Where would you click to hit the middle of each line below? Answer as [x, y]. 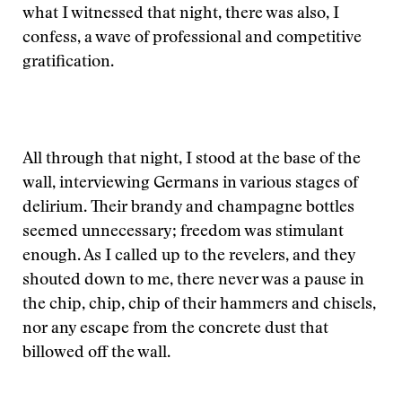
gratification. [68, 63]
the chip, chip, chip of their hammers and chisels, [199, 305]
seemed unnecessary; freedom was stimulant [183, 232]
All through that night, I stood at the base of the [192, 160]
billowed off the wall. [96, 354]
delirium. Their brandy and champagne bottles [188, 208]
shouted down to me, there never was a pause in [193, 281]
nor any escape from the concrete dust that [175, 329]
